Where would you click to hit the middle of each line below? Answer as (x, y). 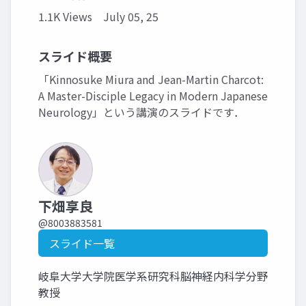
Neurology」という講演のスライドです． (141, 112)
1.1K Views (65, 16)
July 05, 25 (131, 16)
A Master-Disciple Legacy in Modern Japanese (153, 96)
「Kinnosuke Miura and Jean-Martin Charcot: (151, 79)
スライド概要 (75, 56)
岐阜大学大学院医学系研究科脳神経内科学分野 (153, 276)
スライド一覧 (82, 243)
